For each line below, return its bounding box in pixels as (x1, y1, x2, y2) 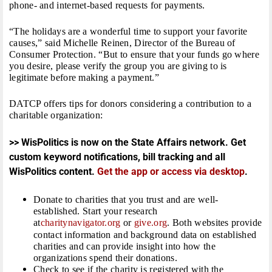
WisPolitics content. (9, 166, 97, 178)
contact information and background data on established (33, 229, 257, 240)
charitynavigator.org (40, 217, 121, 228)
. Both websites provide (167, 217, 262, 228)
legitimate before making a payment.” (9, 72, 159, 83)
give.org (134, 217, 168, 228)
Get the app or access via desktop (97, 166, 245, 178)
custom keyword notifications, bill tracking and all (9, 151, 225, 163)
